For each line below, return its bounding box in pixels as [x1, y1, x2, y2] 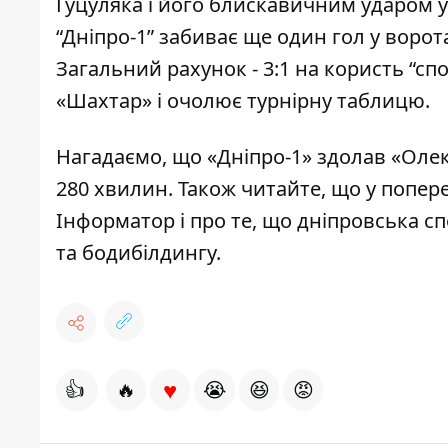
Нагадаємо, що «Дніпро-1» [56, 143, 317, 171]
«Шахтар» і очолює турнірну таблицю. [56, 87, 435, 115]
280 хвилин [56, 175, 168, 203]
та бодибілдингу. [56, 239, 221, 267]
